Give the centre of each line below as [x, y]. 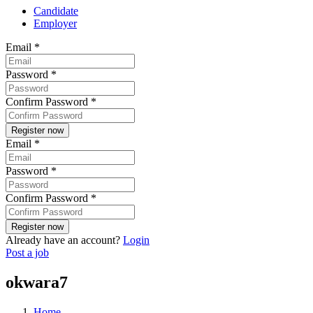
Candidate [56, 11]
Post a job [27, 253]
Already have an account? [64, 240]
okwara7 [37, 283]
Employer [55, 24]
